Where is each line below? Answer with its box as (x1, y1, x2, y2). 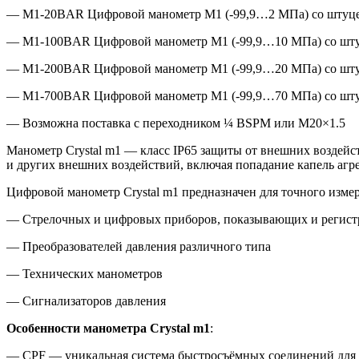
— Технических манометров (6, 266, 163, 280)
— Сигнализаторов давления (6, 293, 166, 308)
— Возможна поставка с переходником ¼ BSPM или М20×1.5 (6, 115, 345, 130)
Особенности (6, 321, 80, 335)
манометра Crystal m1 (83, 321, 210, 335)
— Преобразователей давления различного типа (6, 239, 271, 253)
